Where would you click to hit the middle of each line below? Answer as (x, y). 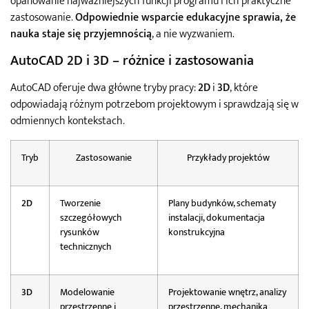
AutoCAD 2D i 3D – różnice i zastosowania (132, 61)
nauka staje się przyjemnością (81, 34)
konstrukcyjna (197, 232)
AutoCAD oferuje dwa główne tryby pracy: (104, 88)
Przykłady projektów (228, 158)
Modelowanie (87, 292)
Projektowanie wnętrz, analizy (227, 292)
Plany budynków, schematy (222, 203)
